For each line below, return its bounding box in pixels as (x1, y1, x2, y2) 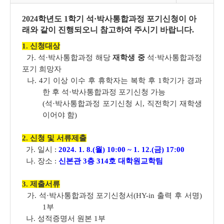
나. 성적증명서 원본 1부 (22, 214, 105, 222)
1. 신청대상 (22, 42, 60, 50)
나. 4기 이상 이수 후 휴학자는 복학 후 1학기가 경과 (22, 76, 202, 84)
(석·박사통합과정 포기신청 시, (42, 99, 147, 107)
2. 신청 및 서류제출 (22, 134, 86, 142)
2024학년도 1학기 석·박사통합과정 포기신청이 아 (22, 14, 196, 23)
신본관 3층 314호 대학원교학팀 (58, 157, 163, 165)
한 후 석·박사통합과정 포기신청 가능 (42, 88, 166, 96)
